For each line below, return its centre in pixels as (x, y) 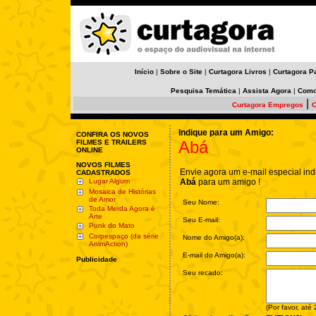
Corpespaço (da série (124, 236)
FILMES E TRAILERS (111, 142)
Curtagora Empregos (268, 105)
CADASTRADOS (103, 172)
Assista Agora (267, 91)
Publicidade (97, 259)
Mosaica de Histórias (122, 192)
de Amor (102, 199)
